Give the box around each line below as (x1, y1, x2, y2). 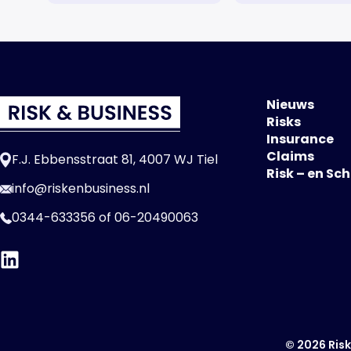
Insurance (266, 129, 334, 148)
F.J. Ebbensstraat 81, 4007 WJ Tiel (12, 150, 218, 168)
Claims (266, 147, 314, 165)
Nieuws (266, 95, 314, 114)
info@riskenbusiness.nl (12, 179, 150, 197)
